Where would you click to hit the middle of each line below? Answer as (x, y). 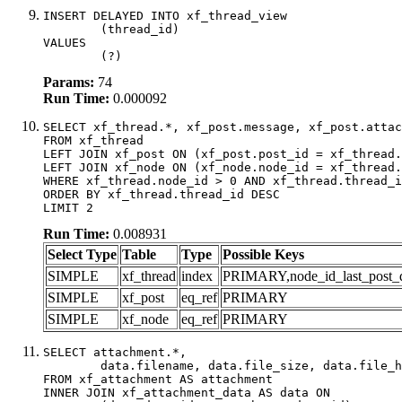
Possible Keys (263, 254)
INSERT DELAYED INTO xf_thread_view (165, 15)
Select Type (82, 254)
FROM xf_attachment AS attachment (158, 379)
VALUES (65, 42)
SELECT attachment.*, (115, 352)
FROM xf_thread (93, 140)
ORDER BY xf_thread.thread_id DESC (162, 194)
